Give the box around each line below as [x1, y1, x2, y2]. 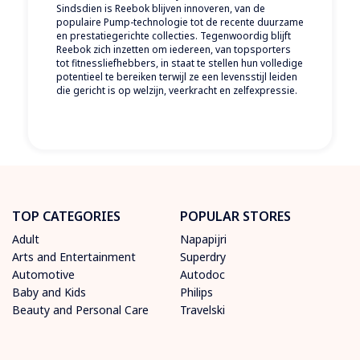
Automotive [12, 267, 75, 283]
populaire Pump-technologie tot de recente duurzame [56, 15, 304, 30]
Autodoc [180, 267, 225, 283]
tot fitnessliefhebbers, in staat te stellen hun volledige [56, 56, 303, 71]
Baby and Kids [12, 284, 86, 301]
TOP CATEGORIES [12, 207, 121, 226]
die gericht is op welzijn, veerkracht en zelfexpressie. [56, 84, 297, 98]
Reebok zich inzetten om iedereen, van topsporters [56, 43, 291, 57]
